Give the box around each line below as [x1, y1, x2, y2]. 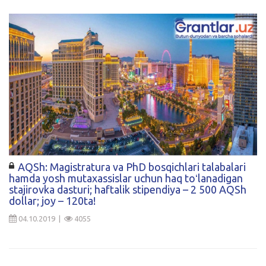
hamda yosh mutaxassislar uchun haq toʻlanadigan [9, 172, 243, 185]
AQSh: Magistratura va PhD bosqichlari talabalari [18, 161, 246, 173]
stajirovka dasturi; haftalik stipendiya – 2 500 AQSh [9, 183, 246, 196]
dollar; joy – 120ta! [9, 195, 96, 207]
